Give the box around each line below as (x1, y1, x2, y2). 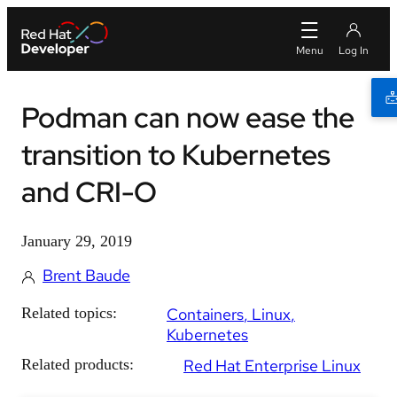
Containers (167, 304, 244, 324)
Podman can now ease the (21, 98, 354, 136)
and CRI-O (21, 173, 157, 211)
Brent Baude (43, 265, 130, 285)
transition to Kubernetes (21, 136, 331, 174)
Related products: (21, 355, 134, 373)
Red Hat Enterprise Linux (183, 355, 361, 376)
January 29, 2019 (21, 232, 132, 250)
